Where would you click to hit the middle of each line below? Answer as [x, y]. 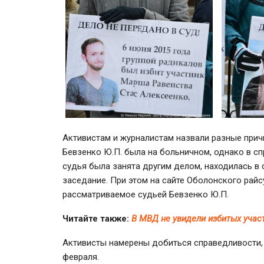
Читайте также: [97, 218]
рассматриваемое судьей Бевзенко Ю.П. [146, 194]
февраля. [81, 257]
